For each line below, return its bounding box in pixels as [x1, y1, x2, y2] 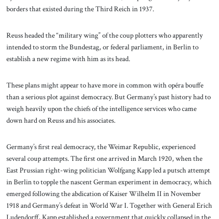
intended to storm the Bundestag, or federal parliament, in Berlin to [6, 42, 198, 52]
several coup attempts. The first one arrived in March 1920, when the [6, 153, 202, 163]
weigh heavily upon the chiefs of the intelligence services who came [6, 103, 197, 113]
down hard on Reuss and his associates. [6, 115, 117, 125]
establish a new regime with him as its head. [6, 54, 130, 64]
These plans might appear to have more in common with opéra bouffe [6, 80, 203, 90]
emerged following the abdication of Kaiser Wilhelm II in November [6, 188, 201, 198]
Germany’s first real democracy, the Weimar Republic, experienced [6, 141, 196, 152]
